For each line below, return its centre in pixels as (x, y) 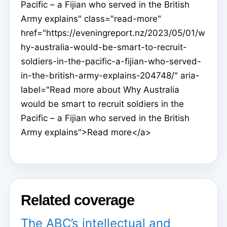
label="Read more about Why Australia (100, 90)
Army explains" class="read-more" (91, 19)
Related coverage (78, 200)
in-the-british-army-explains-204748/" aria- (110, 76)
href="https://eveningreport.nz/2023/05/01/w (113, 33)
